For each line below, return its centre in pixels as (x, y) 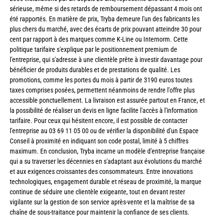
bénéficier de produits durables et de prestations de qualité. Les (95, 70)
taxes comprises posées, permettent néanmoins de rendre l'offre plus (102, 90)
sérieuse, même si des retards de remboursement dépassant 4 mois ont (106, 9)
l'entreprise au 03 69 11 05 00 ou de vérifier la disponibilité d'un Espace (104, 131)
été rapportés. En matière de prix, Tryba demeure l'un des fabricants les (105, 19)
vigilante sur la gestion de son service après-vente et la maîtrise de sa (102, 202)
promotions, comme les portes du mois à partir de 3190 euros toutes (101, 80)
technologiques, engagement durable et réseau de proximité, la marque (106, 182)
